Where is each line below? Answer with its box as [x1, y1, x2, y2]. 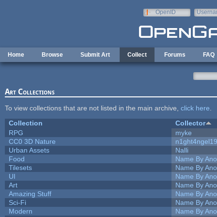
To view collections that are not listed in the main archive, [4, 104, 181, 112]
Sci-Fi [8, 198, 26, 206]
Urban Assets [8, 146, 49, 154]
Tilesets [8, 163, 32, 171]
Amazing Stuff [8, 189, 51, 198]
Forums [164, 51, 186, 58]
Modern [8, 207, 32, 215]
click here [180, 104, 210, 112]
